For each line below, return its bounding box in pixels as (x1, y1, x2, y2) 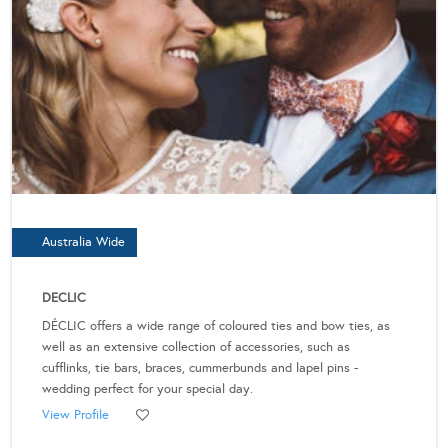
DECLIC (42, 290, 86, 307)
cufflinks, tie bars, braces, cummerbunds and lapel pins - (42, 360, 358, 377)
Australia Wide (42, 234, 125, 251)
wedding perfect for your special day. (42, 381, 253, 398)
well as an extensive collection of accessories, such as (42, 339, 350, 356)
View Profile (42, 407, 109, 424)
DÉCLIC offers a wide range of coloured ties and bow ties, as (42, 318, 390, 335)
